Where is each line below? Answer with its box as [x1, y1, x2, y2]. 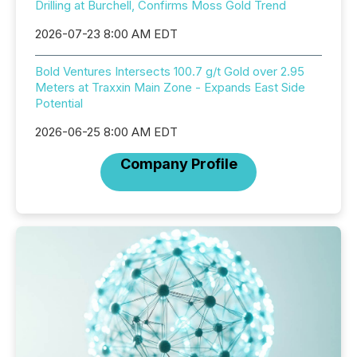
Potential [35, 96, 83, 111]
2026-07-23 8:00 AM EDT [35, 26, 178, 41]
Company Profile [120, 155, 237, 172]
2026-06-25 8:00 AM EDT [35, 124, 178, 139]
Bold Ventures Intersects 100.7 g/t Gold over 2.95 [35, 64, 304, 79]
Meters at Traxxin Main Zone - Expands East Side [35, 80, 305, 95]
